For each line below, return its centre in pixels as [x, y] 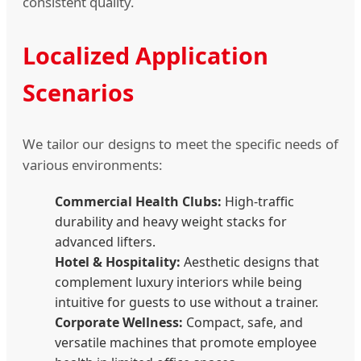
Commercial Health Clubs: [138, 202]
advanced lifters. [105, 242]
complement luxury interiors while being [178, 282]
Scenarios [78, 92]
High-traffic [258, 202]
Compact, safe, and [243, 323]
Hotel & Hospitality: [118, 262]
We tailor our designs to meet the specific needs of [180, 144]
